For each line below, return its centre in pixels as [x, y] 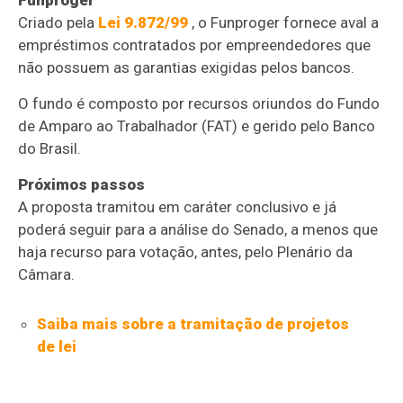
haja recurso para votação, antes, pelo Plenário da [186, 251]
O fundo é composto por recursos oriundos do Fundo [199, 103]
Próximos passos [82, 184]
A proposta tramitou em [101, 206]
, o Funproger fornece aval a [284, 22]
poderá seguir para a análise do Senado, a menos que [198, 229]
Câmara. [47, 274]
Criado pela [58, 22]
